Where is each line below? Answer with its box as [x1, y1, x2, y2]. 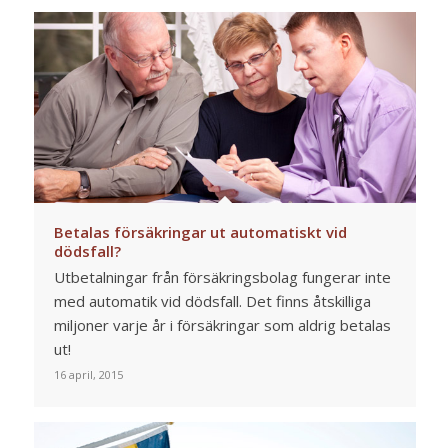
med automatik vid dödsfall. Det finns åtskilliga [53, 291, 371, 312]
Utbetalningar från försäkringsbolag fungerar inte [53, 267, 391, 288]
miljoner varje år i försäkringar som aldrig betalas [53, 315, 391, 336]
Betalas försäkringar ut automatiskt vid [53, 222, 347, 243]
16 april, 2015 [53, 367, 123, 383]
